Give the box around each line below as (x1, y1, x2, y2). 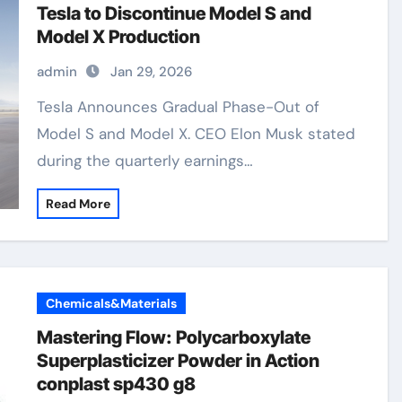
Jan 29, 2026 (110, 63, 193, 81)
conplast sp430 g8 (37, 373, 197, 395)
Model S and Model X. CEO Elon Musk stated (37, 124, 356, 144)
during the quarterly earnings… (37, 151, 254, 170)
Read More (46, 196, 111, 212)
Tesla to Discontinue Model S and (37, 3, 312, 24)
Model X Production (37, 26, 201, 48)
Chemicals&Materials (46, 295, 178, 311)
